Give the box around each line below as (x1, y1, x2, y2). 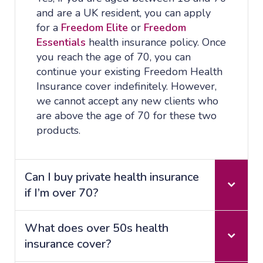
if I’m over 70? (25, 185, 99, 201)
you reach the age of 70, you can (36, 50, 191, 65)
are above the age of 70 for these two (36, 109, 217, 123)
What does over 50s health (25, 220, 168, 237)
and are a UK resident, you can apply (36, 6, 211, 21)
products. (36, 123, 80, 138)
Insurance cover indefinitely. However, (36, 79, 217, 94)
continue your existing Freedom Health (36, 65, 222, 79)
